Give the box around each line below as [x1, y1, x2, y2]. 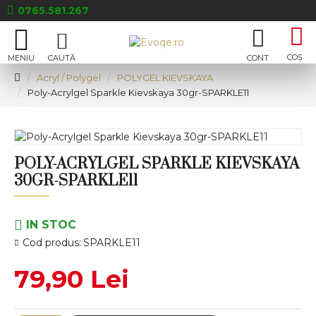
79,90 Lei [14, 263, 129, 294]
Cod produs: [23, 236, 81, 249]
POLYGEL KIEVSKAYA [117, 72, 213, 83]
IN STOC [26, 217, 76, 231]
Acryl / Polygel [37, 72, 101, 83]
